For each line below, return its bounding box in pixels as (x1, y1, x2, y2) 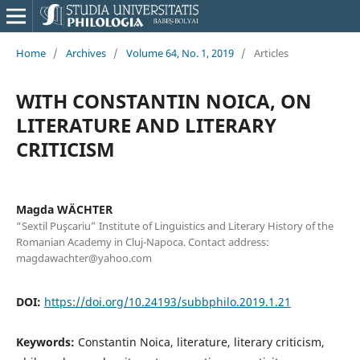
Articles (253, 45, 288, 60)
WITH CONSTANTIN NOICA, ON (15, 87, 312, 114)
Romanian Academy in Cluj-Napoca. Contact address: (15, 234, 269, 249)
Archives (65, 45, 106, 60)
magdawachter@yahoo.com (15, 250, 152, 265)
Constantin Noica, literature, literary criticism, (77, 333, 325, 350)
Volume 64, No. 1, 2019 (125, 45, 234, 60)
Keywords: (15, 333, 78, 350)
